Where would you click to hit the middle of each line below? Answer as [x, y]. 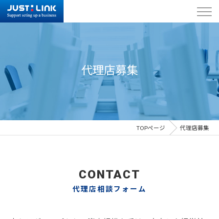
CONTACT [109, 175]
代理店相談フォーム [109, 189]
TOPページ [151, 128]
